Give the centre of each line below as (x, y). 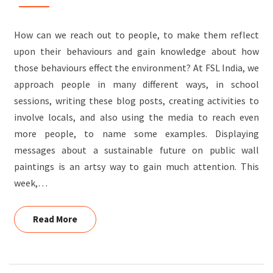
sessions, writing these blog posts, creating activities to (136, 100)
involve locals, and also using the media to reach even (136, 117)
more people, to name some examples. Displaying (136, 133)
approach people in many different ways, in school (136, 84)
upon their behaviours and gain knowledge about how (136, 51)
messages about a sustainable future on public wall (136, 150)
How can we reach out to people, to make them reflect (136, 34)
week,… (31, 183)
